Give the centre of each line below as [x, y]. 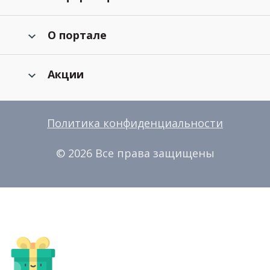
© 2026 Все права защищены [135, 153]
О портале [77, 35]
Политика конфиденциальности [135, 123]
